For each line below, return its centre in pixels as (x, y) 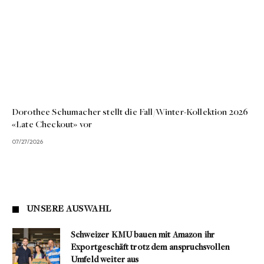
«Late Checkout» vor (52, 125)
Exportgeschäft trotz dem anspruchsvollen (150, 248)
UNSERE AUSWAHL (69, 209)
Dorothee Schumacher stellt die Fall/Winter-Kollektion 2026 (130, 113)
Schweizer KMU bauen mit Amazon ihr (143, 236)
